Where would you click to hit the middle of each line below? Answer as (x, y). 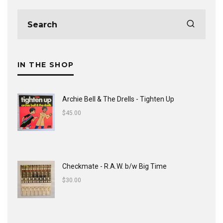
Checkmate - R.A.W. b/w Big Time (114, 166)
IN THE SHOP (46, 65)
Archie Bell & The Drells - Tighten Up (118, 99)
